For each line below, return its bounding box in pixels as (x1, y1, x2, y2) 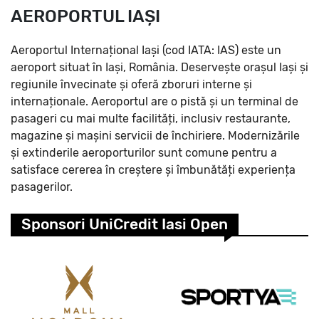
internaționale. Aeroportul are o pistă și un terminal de (11, 94, 298, 108)
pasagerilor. (11, 179, 73, 194)
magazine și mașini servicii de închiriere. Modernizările (11, 128, 300, 142)
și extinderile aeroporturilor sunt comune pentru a (11, 145, 277, 159)
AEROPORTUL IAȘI (11, 6, 160, 26)
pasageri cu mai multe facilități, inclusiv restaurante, (11, 111, 291, 125)
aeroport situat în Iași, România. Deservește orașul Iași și (11, 60, 308, 74)
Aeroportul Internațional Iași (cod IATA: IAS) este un (11, 43, 281, 57)
